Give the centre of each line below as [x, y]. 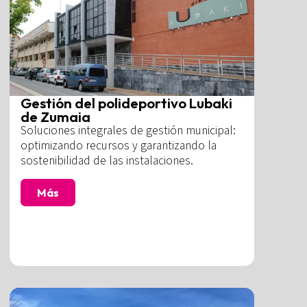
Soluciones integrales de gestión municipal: [128, 131]
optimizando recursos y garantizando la [119, 146]
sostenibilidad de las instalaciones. [107, 161]
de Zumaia [56, 117]
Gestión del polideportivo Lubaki [127, 103]
